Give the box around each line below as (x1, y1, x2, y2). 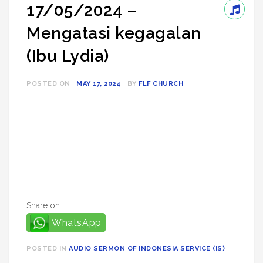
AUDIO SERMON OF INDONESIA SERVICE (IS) (69, 245, 225, 252)
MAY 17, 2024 (76, 80, 121, 87)
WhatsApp (52, 217, 102, 228)
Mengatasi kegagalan (26, 23, 201, 43)
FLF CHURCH (139, 80, 183, 87)
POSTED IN (26, 245, 69, 252)
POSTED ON (26, 80, 72, 87)
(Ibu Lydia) (26, 46, 109, 66)
